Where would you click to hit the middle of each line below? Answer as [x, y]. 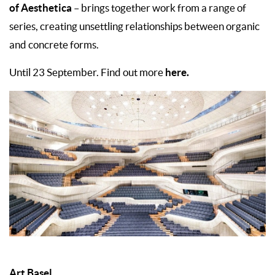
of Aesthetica [41, 8]
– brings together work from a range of [159, 8]
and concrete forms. [54, 45]
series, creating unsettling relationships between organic [134, 27]
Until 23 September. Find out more [87, 73]
